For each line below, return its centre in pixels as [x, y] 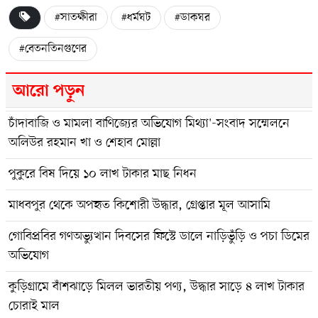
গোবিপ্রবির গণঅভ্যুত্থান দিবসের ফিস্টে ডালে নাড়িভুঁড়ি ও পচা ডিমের [159, 236]
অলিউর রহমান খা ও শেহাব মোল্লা [84, 142]
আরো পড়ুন [49, 91]
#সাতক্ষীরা [76, 17]
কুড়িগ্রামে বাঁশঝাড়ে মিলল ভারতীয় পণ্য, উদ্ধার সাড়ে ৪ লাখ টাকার [157, 286]
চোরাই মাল [34, 306]
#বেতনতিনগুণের [53, 49]
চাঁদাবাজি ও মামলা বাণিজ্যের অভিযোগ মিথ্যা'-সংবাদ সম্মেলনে [149, 123]
